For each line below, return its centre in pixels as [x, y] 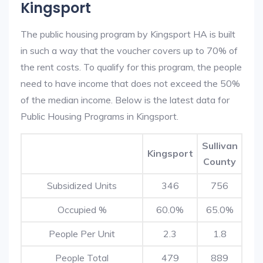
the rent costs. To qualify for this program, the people [131, 67]
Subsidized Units [82, 186]
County [220, 161]
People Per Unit [82, 234]
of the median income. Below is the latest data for [125, 100]
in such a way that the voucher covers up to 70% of [129, 50]
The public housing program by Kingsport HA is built [128, 34]
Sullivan [220, 146]
